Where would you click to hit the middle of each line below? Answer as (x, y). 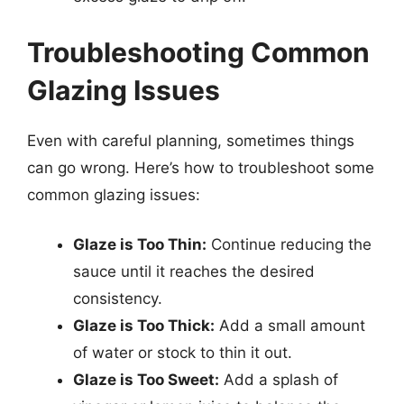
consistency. (118, 298)
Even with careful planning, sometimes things (191, 140)
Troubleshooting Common (198, 52)
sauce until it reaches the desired (194, 271)
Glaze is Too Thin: (140, 244)
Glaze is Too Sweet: (146, 380)
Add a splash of (279, 380)
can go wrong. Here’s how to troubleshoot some (201, 167)
